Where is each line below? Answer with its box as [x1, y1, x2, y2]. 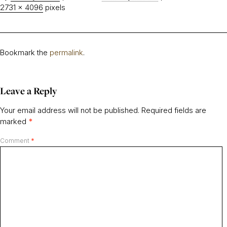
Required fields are [141, 105, 206, 115]
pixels [43, 3, 65, 12]
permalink [50, 48, 83, 57]
